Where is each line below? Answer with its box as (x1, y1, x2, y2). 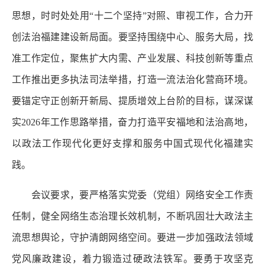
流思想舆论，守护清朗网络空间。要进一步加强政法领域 (12, 232, 253, 243)
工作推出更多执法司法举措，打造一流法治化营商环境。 (12, 74, 253, 85)
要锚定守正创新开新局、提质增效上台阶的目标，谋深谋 (12, 95, 253, 106)
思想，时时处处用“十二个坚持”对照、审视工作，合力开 (12, 10, 253, 21)
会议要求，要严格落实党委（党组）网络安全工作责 (12, 189, 253, 200)
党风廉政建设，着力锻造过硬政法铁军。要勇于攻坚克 (12, 253, 253, 264)
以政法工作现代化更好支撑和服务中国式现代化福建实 (12, 138, 253, 148)
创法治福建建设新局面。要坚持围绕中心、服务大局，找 (12, 31, 253, 42)
